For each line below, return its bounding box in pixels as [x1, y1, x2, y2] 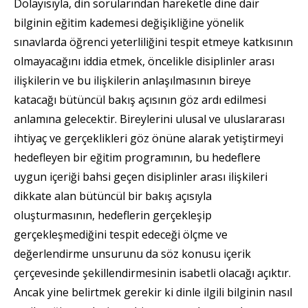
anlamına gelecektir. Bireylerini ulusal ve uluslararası [14, 111, 285, 127]
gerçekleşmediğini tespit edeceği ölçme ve [14, 227, 228, 243]
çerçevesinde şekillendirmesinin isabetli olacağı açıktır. [14, 265, 291, 281]
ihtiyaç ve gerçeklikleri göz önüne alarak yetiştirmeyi [14, 131, 283, 146]
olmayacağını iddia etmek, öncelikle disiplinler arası [14, 54, 274, 69]
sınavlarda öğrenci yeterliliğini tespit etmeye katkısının [14, 34, 293, 50]
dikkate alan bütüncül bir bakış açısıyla [14, 188, 212, 204]
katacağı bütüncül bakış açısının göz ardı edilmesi [14, 92, 266, 108]
